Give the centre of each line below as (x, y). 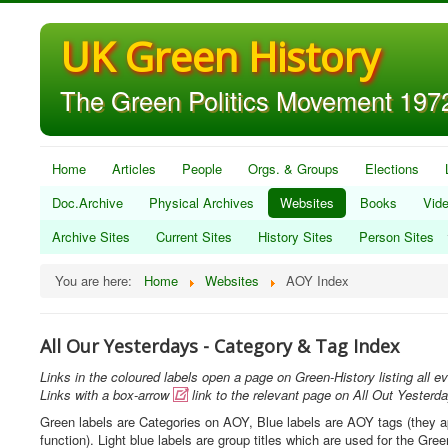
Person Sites (396, 236)
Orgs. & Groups (293, 168)
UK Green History (220, 56)
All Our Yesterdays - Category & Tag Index (219, 346)
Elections (392, 168)
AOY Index (317, 280)
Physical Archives (201, 202)
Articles (134, 168)
